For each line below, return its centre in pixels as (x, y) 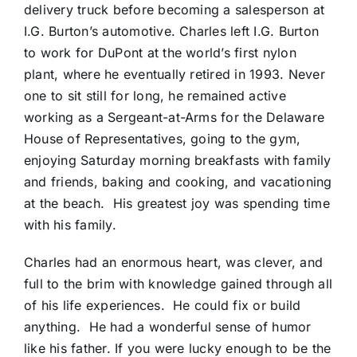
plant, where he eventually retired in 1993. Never (174, 75)
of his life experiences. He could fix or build (162, 306)
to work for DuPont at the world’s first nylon (160, 53)
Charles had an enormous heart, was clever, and (173, 263)
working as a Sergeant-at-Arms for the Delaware (174, 118)
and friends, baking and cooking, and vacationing (178, 182)
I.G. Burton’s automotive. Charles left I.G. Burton (171, 31)
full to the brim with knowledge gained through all (178, 284)
